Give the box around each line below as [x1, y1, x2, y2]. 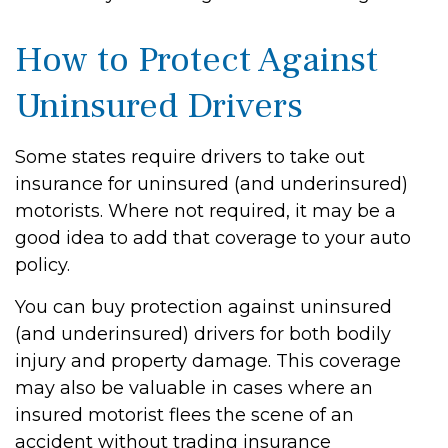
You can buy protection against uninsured [15, 296, 392, 318]
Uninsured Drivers [15, 83, 303, 129]
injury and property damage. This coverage [15, 350, 401, 372]
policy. [15, 254, 70, 276]
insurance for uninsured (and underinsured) [15, 173, 408, 195]
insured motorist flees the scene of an [15, 404, 354, 426]
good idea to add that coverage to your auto [15, 227, 411, 249]
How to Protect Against [15, 37, 378, 83]
